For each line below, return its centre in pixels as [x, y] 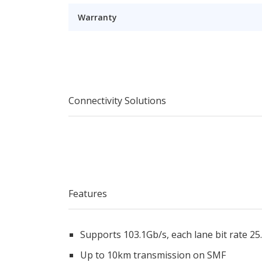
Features [88, 194]
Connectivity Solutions [117, 101]
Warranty [97, 17]
